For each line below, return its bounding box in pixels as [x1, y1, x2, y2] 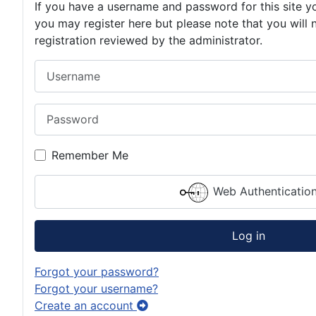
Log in [231, 229, 265, 243]
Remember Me [51, 147, 128, 162]
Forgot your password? [35, 264, 159, 279]
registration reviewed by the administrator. [35, 33, 262, 48]
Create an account [35, 298, 137, 312]
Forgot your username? [35, 281, 158, 296]
